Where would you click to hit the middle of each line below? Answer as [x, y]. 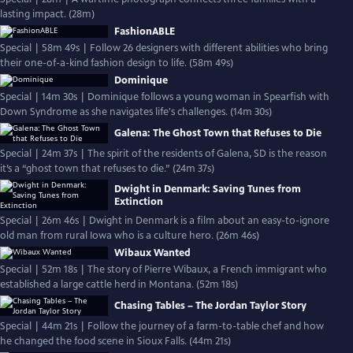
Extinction [139, 201]
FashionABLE [145, 32]
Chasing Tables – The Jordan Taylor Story [210, 306]
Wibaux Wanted [152, 253]
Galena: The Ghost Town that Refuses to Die [218, 133]
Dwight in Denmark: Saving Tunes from [208, 189]
